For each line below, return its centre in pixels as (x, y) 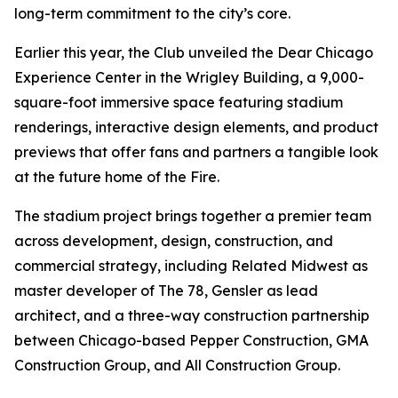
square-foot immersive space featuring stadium (179, 102)
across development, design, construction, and (174, 240)
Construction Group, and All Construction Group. (177, 365)
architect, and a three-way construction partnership (192, 315)
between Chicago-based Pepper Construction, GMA (191, 340)
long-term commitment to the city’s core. (152, 13)
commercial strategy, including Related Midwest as (191, 265)
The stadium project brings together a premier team (193, 215)
